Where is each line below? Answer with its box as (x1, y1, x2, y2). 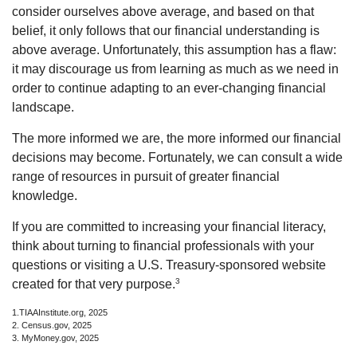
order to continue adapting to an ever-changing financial (12, 80, 326, 95)
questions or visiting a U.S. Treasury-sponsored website (12, 257, 326, 272)
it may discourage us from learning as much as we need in (12, 61, 339, 76)
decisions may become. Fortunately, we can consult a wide (12, 150, 343, 164)
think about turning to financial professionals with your (12, 238, 314, 253)
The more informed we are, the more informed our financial (12, 131, 341, 145)
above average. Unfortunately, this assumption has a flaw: (12, 42, 336, 57)
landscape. (12, 100, 74, 114)
